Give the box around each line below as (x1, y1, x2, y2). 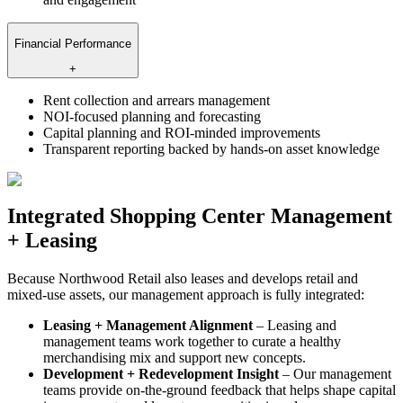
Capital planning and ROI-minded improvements (43, 125, 320, 141)
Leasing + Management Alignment (43, 318, 253, 334)
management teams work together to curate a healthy (43, 334, 341, 350)
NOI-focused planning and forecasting (43, 109, 261, 125)
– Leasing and (253, 318, 336, 334)
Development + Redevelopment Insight (43, 366, 279, 382)
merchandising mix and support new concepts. (43, 350, 306, 366)
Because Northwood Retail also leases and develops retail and (7, 271, 358, 287)
